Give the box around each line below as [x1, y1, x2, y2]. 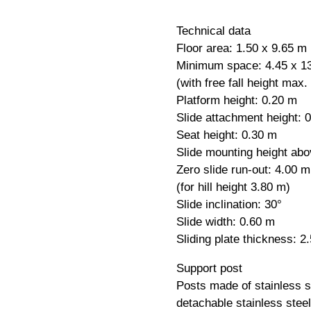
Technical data [176, 24, 251, 38]
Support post [176, 262, 242, 276]
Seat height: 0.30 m [176, 128, 277, 142]
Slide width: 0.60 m [176, 215, 275, 229]
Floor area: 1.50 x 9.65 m [176, 42, 307, 56]
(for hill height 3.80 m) [176, 180, 290, 194]
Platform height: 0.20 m [176, 94, 297, 108]
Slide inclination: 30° [176, 198, 282, 212]
